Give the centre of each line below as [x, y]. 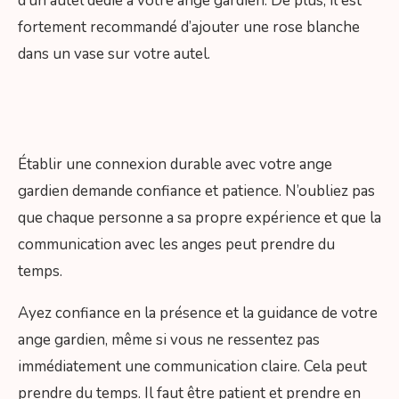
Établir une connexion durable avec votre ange [175, 165]
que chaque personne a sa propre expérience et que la [199, 218]
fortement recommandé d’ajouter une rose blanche [189, 28]
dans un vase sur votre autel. [114, 54]
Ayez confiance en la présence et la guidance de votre [198, 313]
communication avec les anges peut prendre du [176, 245]
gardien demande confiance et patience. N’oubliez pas [196, 191]
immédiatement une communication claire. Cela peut [192, 367]
